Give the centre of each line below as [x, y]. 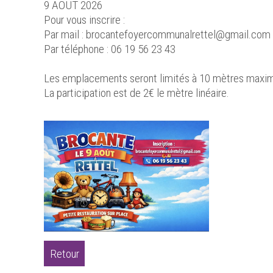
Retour [64, 253]
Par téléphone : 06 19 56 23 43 [110, 49]
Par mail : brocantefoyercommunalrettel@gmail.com [157, 34]
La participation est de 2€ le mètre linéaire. [136, 93]
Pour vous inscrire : [84, 19]
